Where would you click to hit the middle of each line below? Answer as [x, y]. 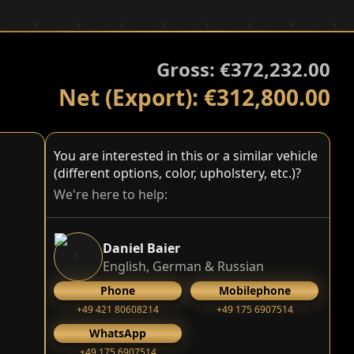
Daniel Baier [141, 248]
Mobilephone [254, 290]
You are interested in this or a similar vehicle [186, 156]
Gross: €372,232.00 [243, 69]
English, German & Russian [183, 266]
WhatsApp [118, 333]
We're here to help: [111, 194]
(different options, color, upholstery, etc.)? [177, 173]
